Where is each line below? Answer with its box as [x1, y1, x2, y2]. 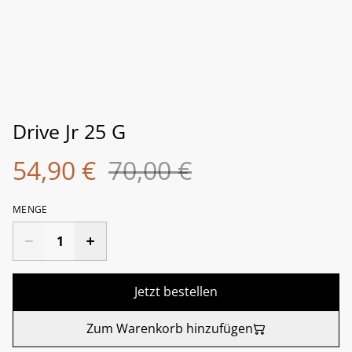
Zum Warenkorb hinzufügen [86, 320, 253, 337]
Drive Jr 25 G [13, 118, 126, 145]
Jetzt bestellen [134, 283, 218, 300]
